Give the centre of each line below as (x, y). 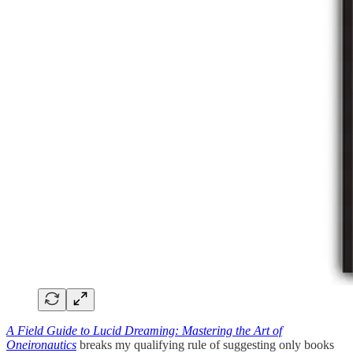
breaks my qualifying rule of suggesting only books (205, 344)
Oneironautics (41, 344)
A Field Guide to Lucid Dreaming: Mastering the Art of (144, 330)
